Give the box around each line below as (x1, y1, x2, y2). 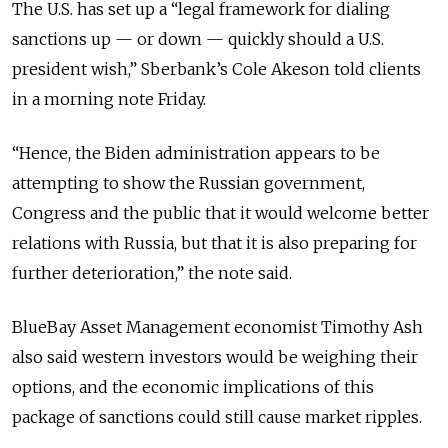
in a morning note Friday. (12, 88, 210, 109)
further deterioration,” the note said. (12, 262, 292, 283)
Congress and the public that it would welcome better (12, 202, 429, 223)
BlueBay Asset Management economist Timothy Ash (12, 316, 423, 337)
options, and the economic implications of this (12, 376, 374, 397)
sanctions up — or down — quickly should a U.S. (12, 28, 384, 49)
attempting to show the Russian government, (12, 172, 365, 193)
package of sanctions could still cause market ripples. (12, 406, 422, 427)
